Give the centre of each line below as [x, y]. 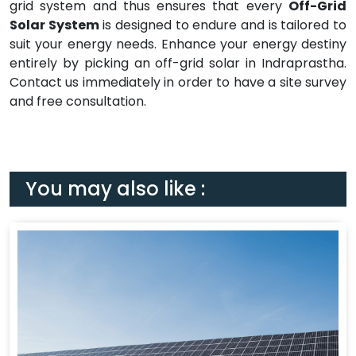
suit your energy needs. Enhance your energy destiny [178, 44]
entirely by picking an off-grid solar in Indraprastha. [178, 63]
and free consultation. [78, 101]
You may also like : [115, 189]
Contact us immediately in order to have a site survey [178, 82]
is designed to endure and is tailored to [223, 25]
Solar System [54, 25]
